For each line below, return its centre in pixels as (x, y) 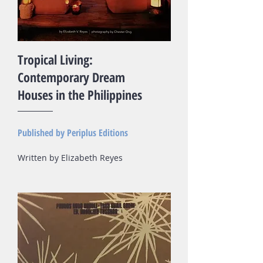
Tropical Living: (55, 59)
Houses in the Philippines (80, 95)
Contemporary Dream (71, 77)
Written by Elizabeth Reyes (70, 158)
